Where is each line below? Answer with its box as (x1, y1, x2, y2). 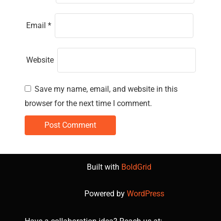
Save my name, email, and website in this (35, 84, 178, 94)
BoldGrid (121, 162, 151, 172)
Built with (87, 162, 121, 172)
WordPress (126, 189, 164, 198)
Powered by (84, 189, 127, 198)
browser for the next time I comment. (25, 99, 152, 108)
